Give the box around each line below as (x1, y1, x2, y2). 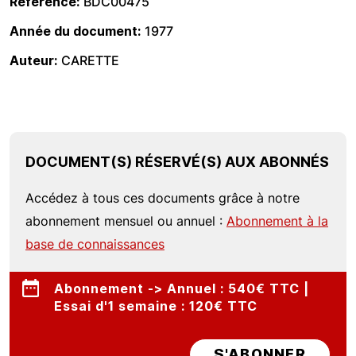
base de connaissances (25, 236, 164, 252)
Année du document (10, 23, 137, 39)
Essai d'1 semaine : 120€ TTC (54, 298, 257, 314)
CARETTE (61, 52, 119, 68)
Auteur (10, 52, 54, 68)
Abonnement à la (226, 213, 328, 229)
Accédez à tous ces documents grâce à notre (25, 190, 300, 206)
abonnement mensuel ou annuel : (25, 213, 226, 229)
